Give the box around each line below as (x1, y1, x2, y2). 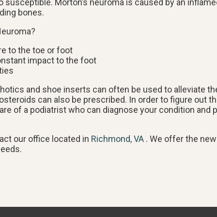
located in (50, 133, 91, 144)
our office (14, 133, 50, 144)
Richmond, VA (91, 133, 144, 144)
